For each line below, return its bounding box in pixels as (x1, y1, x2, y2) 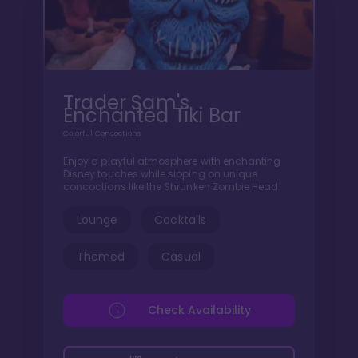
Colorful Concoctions (63, 128, 141, 138)
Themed (77, 248, 125, 265)
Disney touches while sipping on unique (63, 166, 258, 181)
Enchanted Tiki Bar (63, 101, 241, 129)
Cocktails (154, 211, 206, 228)
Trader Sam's (63, 89, 190, 116)
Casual (161, 248, 201, 265)
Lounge (77, 211, 118, 228)
